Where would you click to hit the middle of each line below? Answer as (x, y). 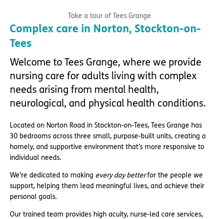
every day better (121, 175)
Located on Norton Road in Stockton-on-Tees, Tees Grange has (106, 125)
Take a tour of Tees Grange (109, 16)
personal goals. (33, 197)
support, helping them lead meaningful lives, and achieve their (107, 186)
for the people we (175, 175)
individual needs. (35, 157)
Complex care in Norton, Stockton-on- (105, 29)
